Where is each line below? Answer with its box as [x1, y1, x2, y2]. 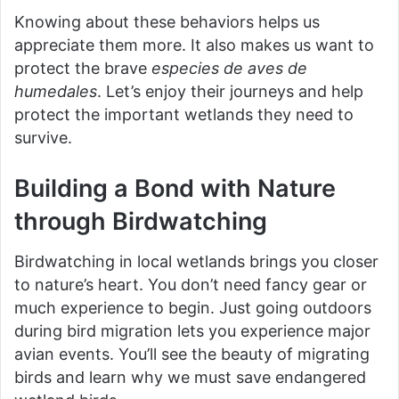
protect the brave [14, 59, 151, 78]
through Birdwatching [14, 207, 267, 237]
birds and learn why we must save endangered [14, 367, 366, 387]
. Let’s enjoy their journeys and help [97, 82, 363, 102]
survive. [14, 128, 72, 148]
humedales [14, 82, 97, 102]
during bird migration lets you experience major [14, 321, 370, 340]
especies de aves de [151, 59, 307, 78]
